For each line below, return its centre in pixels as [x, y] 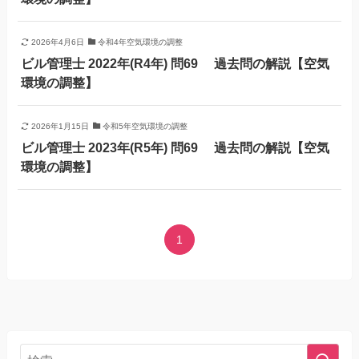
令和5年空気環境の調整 [145, 127]
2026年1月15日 [60, 127]
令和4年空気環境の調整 [141, 42]
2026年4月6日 [57, 42]
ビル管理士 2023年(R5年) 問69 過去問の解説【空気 [175, 148]
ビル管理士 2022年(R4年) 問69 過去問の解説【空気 [175, 63]
